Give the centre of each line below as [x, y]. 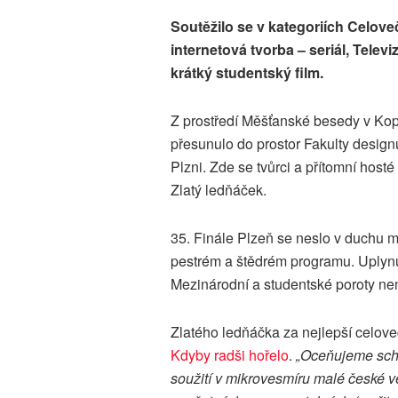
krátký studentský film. [247, 73]
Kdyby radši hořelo [230, 355]
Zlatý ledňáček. [219, 190]
